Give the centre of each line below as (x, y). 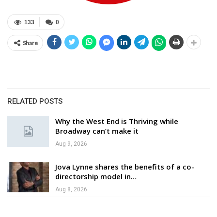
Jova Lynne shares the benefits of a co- (125, 166)
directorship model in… (96, 176)
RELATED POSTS (35, 101)
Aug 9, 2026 (71, 144)
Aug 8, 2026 (71, 189)
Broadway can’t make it (97, 131)
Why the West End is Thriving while (117, 121)
